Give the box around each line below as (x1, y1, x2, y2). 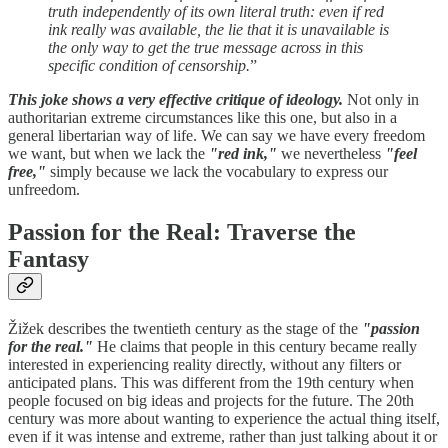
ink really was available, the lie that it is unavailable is (48, 21, 389, 39)
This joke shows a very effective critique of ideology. (8, 91, 343, 109)
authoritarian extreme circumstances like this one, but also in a (8, 109, 397, 127)
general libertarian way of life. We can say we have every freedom (8, 127, 425, 145)
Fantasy (8, 246, 89, 273)
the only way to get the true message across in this (48, 39, 363, 57)
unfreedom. (8, 181, 80, 199)
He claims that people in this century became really (93, 338, 417, 356)
